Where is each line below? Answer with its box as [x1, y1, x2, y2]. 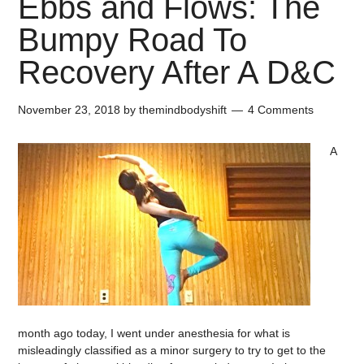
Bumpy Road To [18, 22, 248, 58]
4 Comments [248, 103, 314, 116]
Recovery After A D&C [18, 54, 336, 90]
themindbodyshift [139, 103, 227, 116]
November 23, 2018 [18, 103, 121, 116]
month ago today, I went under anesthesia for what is [18, 327, 291, 340]
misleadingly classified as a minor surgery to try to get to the [18, 344, 327, 357]
